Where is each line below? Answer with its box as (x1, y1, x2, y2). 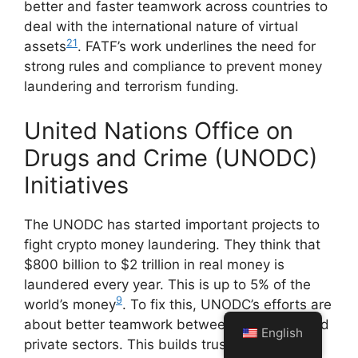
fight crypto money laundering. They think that (24, 236, 320, 253)
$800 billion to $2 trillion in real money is (24, 256, 284, 272)
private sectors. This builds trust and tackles (24, 336, 309, 352)
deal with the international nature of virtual (24, 18, 298, 35)
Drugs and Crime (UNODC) (24, 143, 318, 172)
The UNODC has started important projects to (24, 216, 320, 233)
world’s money (24, 296, 116, 312)
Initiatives (24, 170, 129, 199)
